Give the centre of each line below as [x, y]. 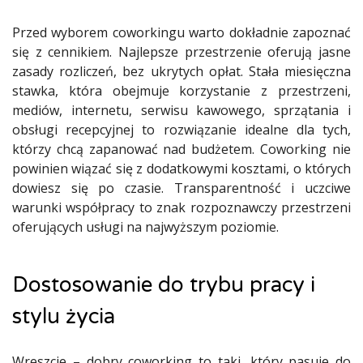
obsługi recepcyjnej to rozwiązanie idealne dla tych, [181, 130]
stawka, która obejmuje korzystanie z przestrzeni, [181, 91]
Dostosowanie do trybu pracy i [164, 285]
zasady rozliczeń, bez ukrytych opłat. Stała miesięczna [181, 71]
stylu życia [64, 316]
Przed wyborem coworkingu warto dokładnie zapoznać [181, 32]
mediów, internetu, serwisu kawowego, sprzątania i [181, 110]
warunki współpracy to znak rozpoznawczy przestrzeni [181, 207]
